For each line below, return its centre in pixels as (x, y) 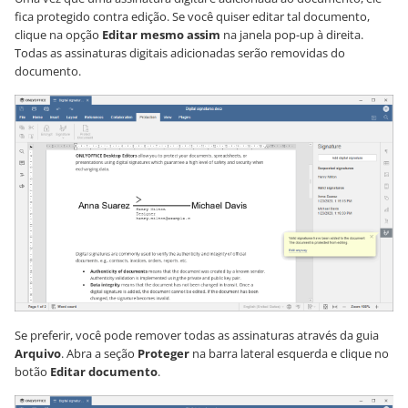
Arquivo (38, 353)
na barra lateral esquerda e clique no (289, 353)
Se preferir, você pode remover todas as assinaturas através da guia (197, 335)
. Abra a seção (99, 353)
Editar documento (104, 371)
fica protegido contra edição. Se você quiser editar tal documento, (192, 17)
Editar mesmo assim (161, 35)
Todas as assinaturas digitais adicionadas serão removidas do (180, 53)
